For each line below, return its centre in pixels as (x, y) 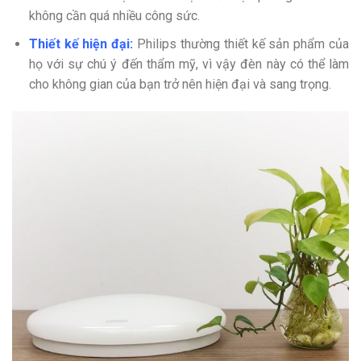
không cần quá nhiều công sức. (114, 16)
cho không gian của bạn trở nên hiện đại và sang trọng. (180, 84)
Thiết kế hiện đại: (81, 44)
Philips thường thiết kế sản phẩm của (241, 44)
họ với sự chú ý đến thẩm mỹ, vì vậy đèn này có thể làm (189, 64)
